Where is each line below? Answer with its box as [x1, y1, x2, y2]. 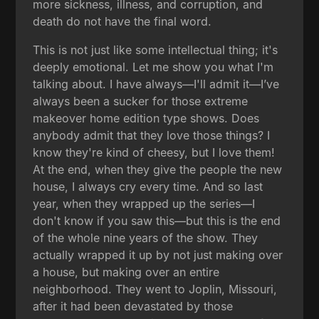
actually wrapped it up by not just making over [33, 247, 283, 262]
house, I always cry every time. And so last [33, 179, 263, 194]
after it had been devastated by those [33, 298, 234, 313]
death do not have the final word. [33, 14, 212, 28]
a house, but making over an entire [33, 264, 220, 279]
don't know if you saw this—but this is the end [33, 213, 281, 228]
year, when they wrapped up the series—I [33, 196, 256, 211]
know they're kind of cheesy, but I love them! [33, 145, 276, 159]
